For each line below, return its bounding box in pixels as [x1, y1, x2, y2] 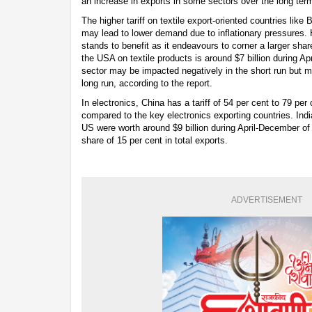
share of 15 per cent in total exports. [81, 134, 228, 146]
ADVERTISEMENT [231, 194, 302, 205]
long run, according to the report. [81, 77, 212, 88]
